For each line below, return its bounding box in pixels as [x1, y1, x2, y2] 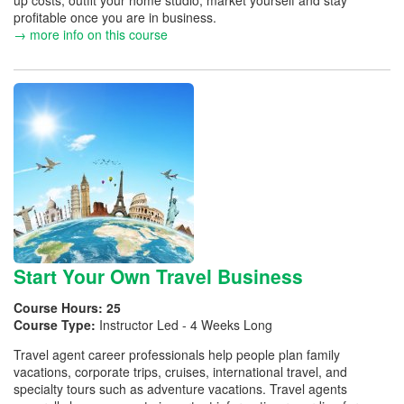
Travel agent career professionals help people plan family [14, 344, 340, 363]
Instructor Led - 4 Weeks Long [99, 315, 272, 334]
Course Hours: [14, 298, 106, 317]
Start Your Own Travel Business [14, 262, 303, 289]
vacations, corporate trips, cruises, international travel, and [14, 362, 347, 381]
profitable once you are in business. [14, 8, 216, 26]
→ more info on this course [14, 25, 168, 43]
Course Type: [14, 315, 99, 334]
